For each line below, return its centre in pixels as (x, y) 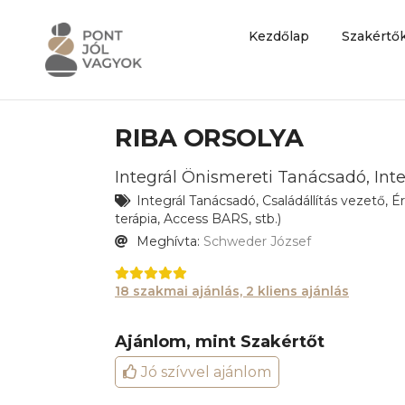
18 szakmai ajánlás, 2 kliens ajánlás (232, 291)
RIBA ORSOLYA (209, 138)
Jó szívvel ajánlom (204, 372)
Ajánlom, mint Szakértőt (220, 342)
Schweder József (257, 241)
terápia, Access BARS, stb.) (198, 219)
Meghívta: (168, 241)
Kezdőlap (279, 36)
